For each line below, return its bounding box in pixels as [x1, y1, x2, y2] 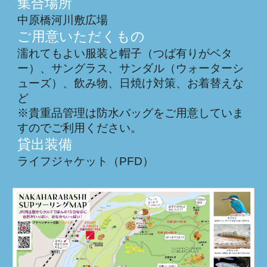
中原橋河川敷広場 [17, 14, 108, 26]
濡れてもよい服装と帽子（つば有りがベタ [17, 47, 233, 60]
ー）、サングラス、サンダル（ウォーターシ [17, 62, 244, 74]
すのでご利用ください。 [17, 122, 142, 134]
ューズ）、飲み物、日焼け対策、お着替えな [17, 77, 244, 89]
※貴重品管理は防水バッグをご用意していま [17, 107, 244, 119]
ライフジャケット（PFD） [17, 155, 154, 167]
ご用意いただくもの [17, 29, 145, 44]
